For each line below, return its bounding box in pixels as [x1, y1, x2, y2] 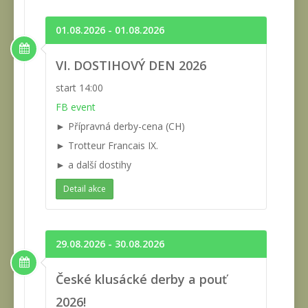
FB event [56, 100, 96, 114]
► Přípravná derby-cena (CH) [56, 120, 185, 133]
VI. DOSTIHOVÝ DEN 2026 [56, 57, 206, 74]
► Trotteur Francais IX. [56, 139, 158, 153]
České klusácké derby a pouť [56, 270, 227, 287]
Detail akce [63, 182, 106, 195]
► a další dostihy [56, 158, 131, 172]
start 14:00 [56, 81, 103, 95]
